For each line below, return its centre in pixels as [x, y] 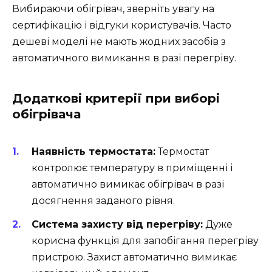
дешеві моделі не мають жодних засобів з [119, 42]
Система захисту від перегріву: [117, 224]
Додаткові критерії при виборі [116, 99]
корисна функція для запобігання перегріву [145, 240]
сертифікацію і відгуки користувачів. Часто [122, 25]
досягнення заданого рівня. [103, 201]
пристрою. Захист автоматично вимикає [134, 257]
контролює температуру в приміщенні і [132, 168]
